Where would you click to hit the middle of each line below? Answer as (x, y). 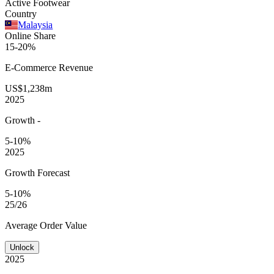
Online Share (30, 35)
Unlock (22, 247)
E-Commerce (32, 67)
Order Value (63, 225)
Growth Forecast (37, 172)
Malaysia (35, 24)
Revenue (76, 67)
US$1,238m (28, 88)
